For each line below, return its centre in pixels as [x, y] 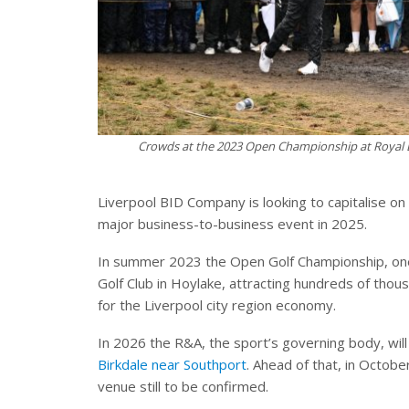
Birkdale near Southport [172, 365]
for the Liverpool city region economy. [217, 305]
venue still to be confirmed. [183, 387]
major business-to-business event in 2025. [232, 224]
